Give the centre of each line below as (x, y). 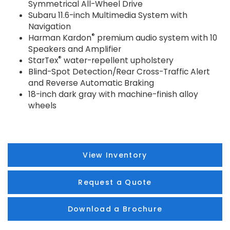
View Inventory (115, 155)
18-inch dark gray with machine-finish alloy (113, 94)
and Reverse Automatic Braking (91, 83)
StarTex (43, 61)
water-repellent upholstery (118, 61)
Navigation (50, 27)
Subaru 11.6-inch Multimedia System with (108, 15)
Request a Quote (115, 182)
